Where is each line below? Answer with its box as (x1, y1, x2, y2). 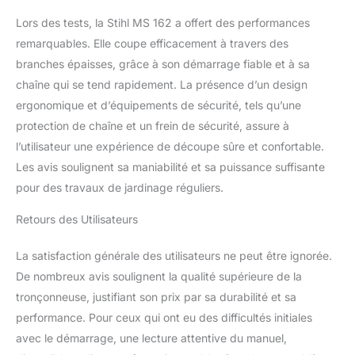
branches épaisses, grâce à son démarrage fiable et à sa (16, 57, 310, 71)
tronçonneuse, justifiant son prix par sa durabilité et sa (16, 290, 296, 304)
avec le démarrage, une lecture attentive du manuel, (16, 331, 287, 345)
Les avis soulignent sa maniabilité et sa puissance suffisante (16, 160, 325, 174)
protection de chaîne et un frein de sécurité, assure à (16, 119, 289, 133)
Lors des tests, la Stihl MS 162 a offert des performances (16, 16, 310, 30)
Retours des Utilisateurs (16, 212, 138, 227)
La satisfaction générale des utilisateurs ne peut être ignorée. (16, 249, 332, 263)
